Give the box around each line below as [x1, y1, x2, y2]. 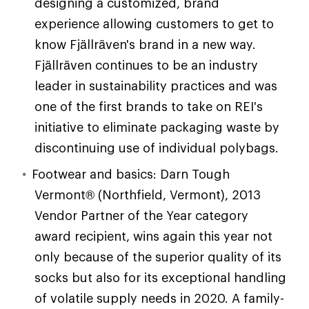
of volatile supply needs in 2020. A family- [34, 290, 284, 306]
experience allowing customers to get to [34, 16, 274, 31]
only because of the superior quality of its [34, 249, 281, 264]
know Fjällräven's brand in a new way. [34, 37, 256, 52]
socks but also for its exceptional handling [34, 270, 286, 285]
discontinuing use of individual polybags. [34, 140, 279, 155]
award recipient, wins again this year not [34, 228, 272, 243]
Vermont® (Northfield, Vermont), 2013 [34, 187, 261, 202]
